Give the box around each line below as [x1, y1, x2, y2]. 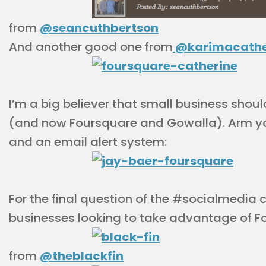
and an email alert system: [9, 134, 167, 150]
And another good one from [9, 39, 173, 55]
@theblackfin [40, 248, 123, 264]
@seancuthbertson [40, 20, 159, 36]
